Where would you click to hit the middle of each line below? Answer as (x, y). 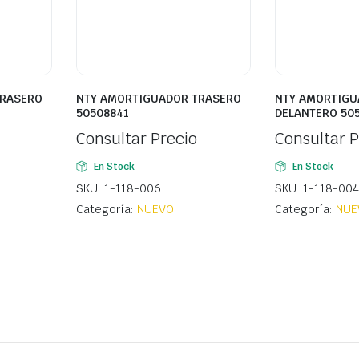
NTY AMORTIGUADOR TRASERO (159, 99)
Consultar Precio (137, 139)
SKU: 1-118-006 (119, 189)
